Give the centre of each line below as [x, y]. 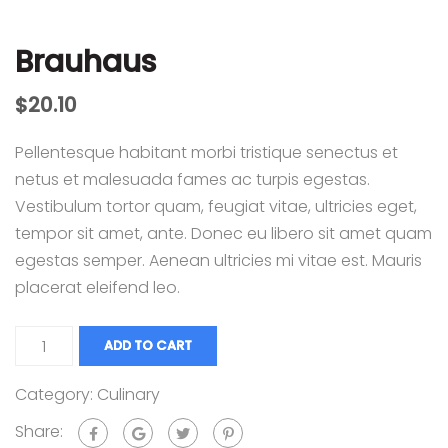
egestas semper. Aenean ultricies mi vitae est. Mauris [218, 260]
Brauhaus [85, 62]
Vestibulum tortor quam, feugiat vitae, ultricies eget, [216, 206]
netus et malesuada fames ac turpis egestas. [192, 179]
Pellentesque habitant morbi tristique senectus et [206, 152]
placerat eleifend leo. [97, 287]
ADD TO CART [148, 345]
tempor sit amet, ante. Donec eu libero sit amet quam [223, 233]
